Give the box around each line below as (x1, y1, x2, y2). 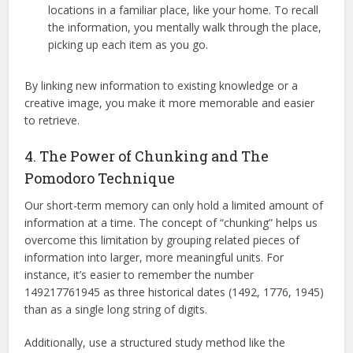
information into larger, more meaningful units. (24, 250, 264, 266)
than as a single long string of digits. (24, 302, 208, 318)
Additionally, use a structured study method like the (24, 335, 286, 351)
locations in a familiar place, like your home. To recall (48, 2, 319, 18)
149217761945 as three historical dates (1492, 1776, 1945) (24, 284, 325, 300)
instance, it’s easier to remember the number (24, 267, 255, 283)
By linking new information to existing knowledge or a (24, 78, 299, 94)
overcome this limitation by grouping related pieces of (24, 232, 300, 248)
